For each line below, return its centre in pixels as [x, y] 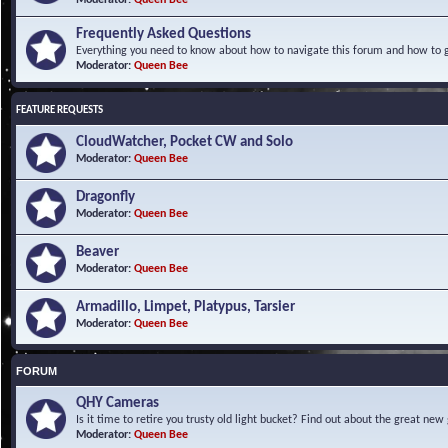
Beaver [97, 252]
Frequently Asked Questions [163, 34]
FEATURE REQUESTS [59, 110]
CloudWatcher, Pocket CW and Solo [184, 142]
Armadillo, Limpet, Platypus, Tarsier [185, 307]
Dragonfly [105, 197]
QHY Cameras [117, 403]
